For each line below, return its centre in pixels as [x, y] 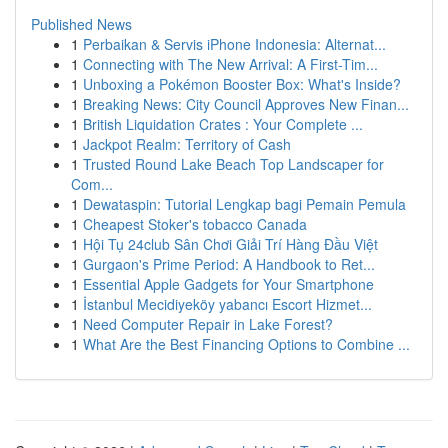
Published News [81, 24]
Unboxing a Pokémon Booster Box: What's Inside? [242, 84]
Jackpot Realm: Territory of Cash [187, 144]
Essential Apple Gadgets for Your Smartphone [228, 284]
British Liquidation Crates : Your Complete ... [223, 124]
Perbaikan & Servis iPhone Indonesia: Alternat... [234, 44]
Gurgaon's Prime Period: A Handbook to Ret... [229, 264]
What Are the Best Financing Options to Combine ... [246, 344]
